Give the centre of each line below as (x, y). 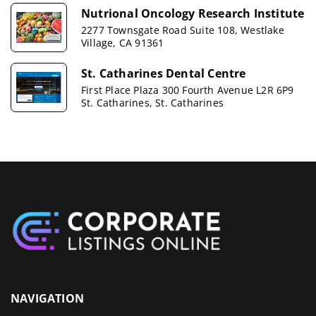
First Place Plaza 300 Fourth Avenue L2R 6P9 (188, 90)
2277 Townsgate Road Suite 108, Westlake (183, 30)
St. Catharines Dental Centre (164, 73)
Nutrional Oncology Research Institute (193, 13)
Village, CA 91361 (123, 42)
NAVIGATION (47, 298)
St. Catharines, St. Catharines (152, 102)
